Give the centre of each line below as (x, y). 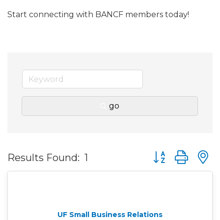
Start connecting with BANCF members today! (98, 14)
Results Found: (43, 157)
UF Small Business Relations (110, 215)
